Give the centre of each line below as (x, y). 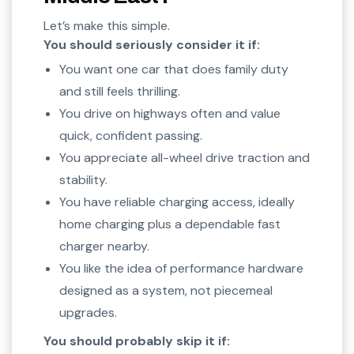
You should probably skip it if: (137, 341)
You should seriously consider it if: (152, 45)
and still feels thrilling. (120, 92)
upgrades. (88, 313)
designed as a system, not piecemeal (166, 291)
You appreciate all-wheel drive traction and (185, 158)
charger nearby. (104, 247)
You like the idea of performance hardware (181, 269)
